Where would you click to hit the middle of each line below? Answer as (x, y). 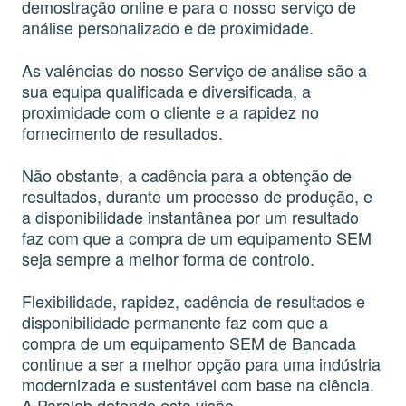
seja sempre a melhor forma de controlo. (168, 258)
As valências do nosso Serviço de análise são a (194, 70)
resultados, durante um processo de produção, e (197, 196)
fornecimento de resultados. (122, 132)
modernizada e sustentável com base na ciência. (198, 384)
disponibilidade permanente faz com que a (175, 322)
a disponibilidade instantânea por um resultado (190, 217)
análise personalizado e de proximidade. (168, 27)
